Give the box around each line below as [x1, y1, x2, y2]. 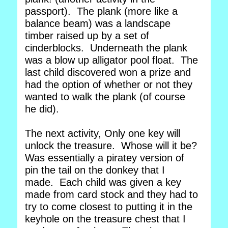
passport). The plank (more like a [25, 6, 178, 17]
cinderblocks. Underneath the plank [25, 42, 187, 53]
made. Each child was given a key [25, 177, 181, 188]
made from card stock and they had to [25, 189, 198, 200]
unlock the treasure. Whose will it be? [25, 140, 197, 151]
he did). [25, 103, 62, 115]
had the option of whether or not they [25, 79, 192, 90]
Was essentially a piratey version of [25, 152, 184, 163]
